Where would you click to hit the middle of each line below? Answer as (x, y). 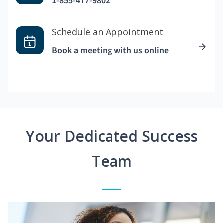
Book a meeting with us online (110, 51)
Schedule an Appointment (108, 32)
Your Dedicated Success (111, 136)
